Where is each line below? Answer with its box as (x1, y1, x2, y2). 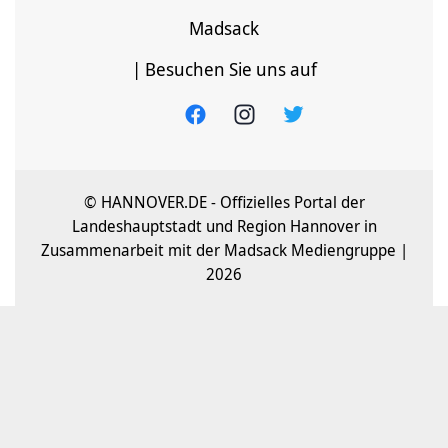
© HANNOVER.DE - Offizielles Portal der (83, 191, 365, 214)
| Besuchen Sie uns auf (131, 57, 317, 82)
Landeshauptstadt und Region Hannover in (71, 215, 377, 238)
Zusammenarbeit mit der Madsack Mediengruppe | (40, 239, 408, 262)
